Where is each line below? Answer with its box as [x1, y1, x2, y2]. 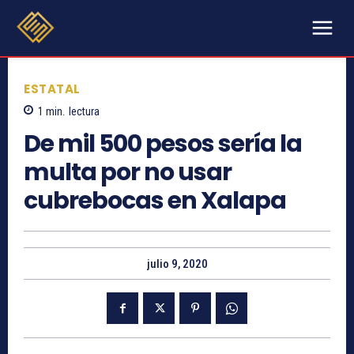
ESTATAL [24, 80, 81, 97]
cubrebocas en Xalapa [24, 184, 286, 218]
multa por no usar [24, 156, 232, 190]
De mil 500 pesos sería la [24, 127, 302, 161]
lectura [69, 105, 100, 119]
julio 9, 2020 [146, 257, 208, 272]
